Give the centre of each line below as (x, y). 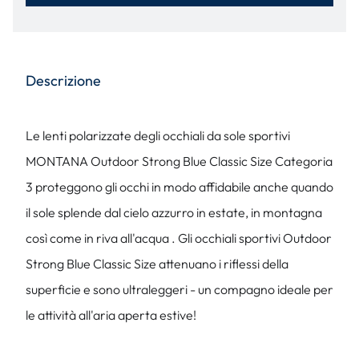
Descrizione (63, 81)
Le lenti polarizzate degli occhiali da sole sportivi (158, 135)
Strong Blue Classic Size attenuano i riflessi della (157, 264)
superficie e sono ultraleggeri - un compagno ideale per (179, 289)
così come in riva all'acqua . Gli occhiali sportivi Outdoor (179, 238)
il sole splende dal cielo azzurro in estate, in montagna (174, 212)
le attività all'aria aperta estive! (111, 315)
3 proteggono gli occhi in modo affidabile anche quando (179, 187)
